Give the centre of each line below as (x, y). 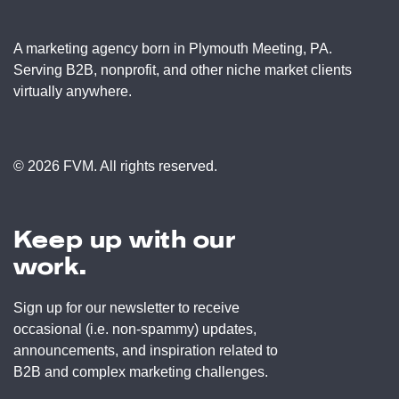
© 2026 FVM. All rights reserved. (115, 167)
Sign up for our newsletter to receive (126, 308)
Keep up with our (124, 240)
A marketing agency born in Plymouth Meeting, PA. (173, 49)
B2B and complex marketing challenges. (141, 372)
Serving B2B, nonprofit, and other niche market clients (183, 70)
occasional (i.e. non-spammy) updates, (135, 330)
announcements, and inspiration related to (146, 351)
